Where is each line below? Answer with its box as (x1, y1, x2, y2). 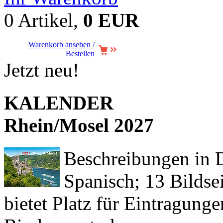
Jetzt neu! (4, 59, 79, 81)
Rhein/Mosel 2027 (4, 114, 154, 136)
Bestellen (66, 49, 95, 58)
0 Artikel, (4, 9, 83, 31)
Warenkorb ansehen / (28, 40, 95, 49)
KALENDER (4, 92, 113, 114)
